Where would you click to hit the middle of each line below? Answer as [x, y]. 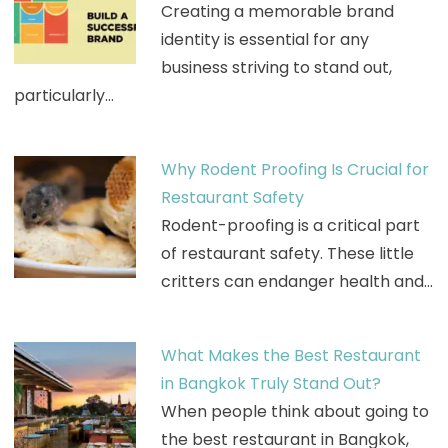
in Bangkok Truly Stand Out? [270, 383]
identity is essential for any [264, 39]
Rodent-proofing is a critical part [290, 225]
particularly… [63, 95]
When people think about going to [294, 411]
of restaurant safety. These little [287, 253]
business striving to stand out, [276, 67]
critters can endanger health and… [296, 281]
